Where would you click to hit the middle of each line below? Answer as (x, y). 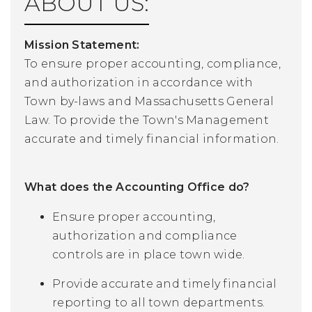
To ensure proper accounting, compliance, (153, 63)
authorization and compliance (145, 235)
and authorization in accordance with (139, 82)
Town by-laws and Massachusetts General (149, 101)
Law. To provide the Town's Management (147, 120)
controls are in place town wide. (149, 254)
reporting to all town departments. (159, 302)
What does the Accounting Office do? (137, 187)
